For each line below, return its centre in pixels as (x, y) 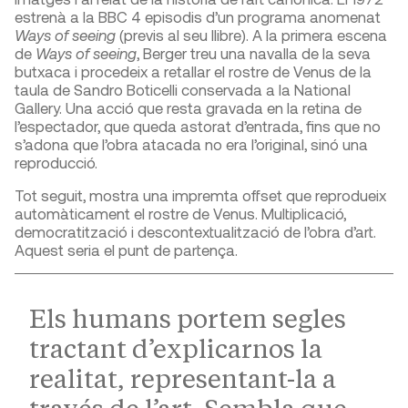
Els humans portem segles (188, 319)
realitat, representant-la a (183, 379)
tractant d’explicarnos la (176, 349)
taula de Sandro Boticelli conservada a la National (183, 90)
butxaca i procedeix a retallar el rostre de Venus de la (193, 71)
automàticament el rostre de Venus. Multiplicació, (180, 214)
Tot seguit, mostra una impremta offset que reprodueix (200, 195)
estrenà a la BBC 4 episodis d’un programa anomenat (198, 17)
